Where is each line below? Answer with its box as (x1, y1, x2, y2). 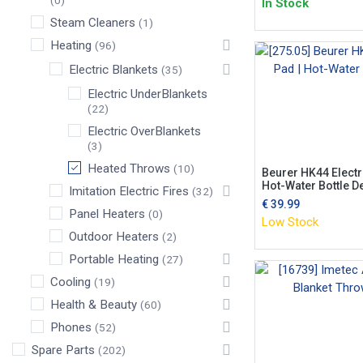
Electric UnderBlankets (88, 87, 207, 101)
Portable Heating (69, 252, 159, 267)
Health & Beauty (50, 297, 137, 312)
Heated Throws (88, 161, 170, 176)
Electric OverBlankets (88, 124, 201, 139)
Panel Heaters (69, 207, 145, 221)
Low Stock (261, 214, 318, 229)
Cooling (50, 275, 91, 289)
